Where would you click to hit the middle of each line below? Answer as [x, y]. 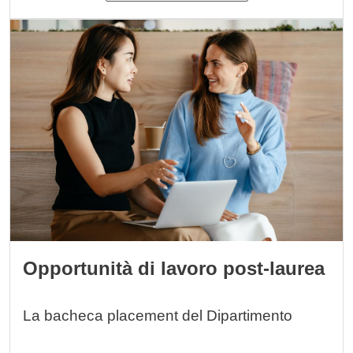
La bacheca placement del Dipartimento [158, 315]
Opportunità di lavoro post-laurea [174, 268]
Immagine [43, 29]
